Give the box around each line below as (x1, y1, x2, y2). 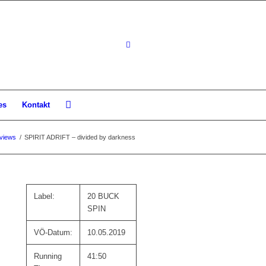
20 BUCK (87, 192, 120, 201)
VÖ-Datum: (34, 228, 73, 237)
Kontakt (22, 100, 50, 109)
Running (34, 252, 62, 261)
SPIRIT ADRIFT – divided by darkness (24, 134, 135, 141)
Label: (34, 192, 55, 201)
